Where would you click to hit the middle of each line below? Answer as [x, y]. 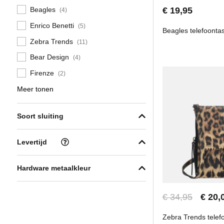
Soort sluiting [40, 116]
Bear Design [50, 57]
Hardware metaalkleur [54, 168]
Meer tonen [35, 89]
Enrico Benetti [53, 25]
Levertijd [32, 142]
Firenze [43, 73]
